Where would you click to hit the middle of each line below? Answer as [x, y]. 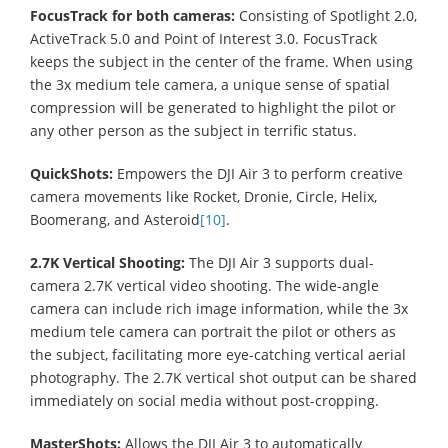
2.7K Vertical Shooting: [109, 262]
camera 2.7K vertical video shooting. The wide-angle [204, 285]
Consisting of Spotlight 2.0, [326, 15]
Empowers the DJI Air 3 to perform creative [258, 173]
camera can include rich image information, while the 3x [219, 308]
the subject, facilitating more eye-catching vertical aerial [218, 354]
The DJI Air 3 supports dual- [281, 262]
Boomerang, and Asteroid [115, 219]
